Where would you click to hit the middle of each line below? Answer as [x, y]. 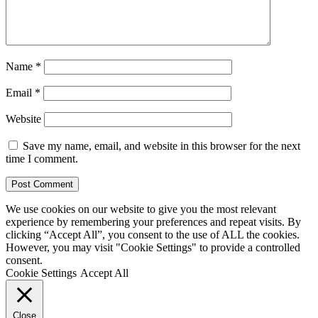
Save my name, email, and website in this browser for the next [161, 146]
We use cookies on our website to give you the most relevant [141, 209]
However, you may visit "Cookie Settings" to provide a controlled [153, 247]
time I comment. [42, 158]
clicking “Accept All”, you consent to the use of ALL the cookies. [153, 234]
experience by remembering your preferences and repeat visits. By [153, 221]
